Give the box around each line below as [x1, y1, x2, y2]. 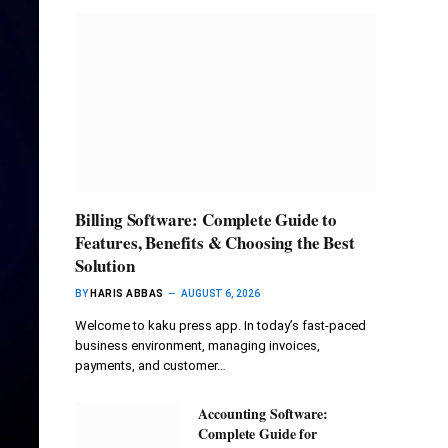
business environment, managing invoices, [75, 338, 320, 354]
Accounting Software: [198, 403, 328, 425]
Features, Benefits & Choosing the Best [75, 230, 355, 256]
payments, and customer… [75, 358, 226, 374]
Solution [75, 253, 135, 279]
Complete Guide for [198, 423, 317, 445]
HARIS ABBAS [90, 288, 164, 300]
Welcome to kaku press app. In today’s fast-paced [75, 318, 366, 334]
